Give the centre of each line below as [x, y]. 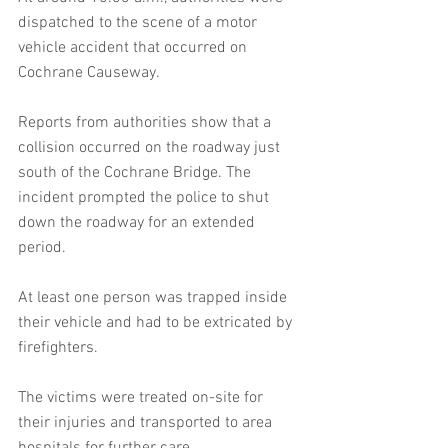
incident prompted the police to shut [145, 198]
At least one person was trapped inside [154, 298]
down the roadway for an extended [138, 223]
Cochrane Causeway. [89, 73]
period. [42, 248]
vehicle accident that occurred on [134, 48]
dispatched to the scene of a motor [139, 23]
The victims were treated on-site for [142, 398]
